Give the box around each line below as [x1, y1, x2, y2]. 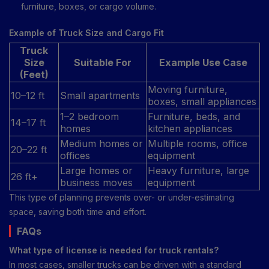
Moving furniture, [148, 83, 228, 95]
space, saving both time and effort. [9, 206, 147, 217]
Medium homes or [60, 137, 143, 150]
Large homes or [60, 164, 133, 177]
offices [60, 149, 90, 162]
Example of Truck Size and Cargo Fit [9, 27, 164, 38]
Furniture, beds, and [148, 110, 240, 122]
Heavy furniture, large [148, 164, 249, 177]
